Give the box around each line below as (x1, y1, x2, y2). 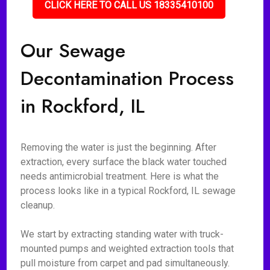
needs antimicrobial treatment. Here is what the (20, 171, 219, 182)
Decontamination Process (20, 64, 234, 92)
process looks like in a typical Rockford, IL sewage (20, 185, 236, 196)
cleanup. (20, 199, 55, 211)
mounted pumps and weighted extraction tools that (20, 243, 234, 254)
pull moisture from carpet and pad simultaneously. (20, 257, 230, 269)
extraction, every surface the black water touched (20, 156, 227, 168)
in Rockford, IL (20, 92, 145, 120)
